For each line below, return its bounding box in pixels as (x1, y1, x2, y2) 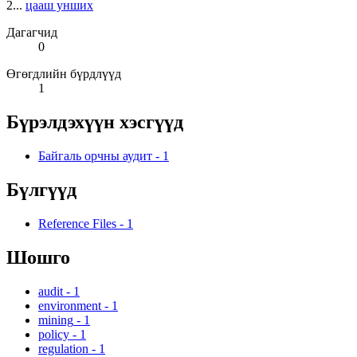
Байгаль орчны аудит (38, 149, 152, 163)
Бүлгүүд (6, 179, 76, 201)
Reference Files (38, 217, 116, 231)
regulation (38, 341, 88, 355)
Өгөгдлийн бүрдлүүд (6, 67, 121, 81)
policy (38, 327, 69, 341)
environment (38, 298, 101, 312)
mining (38, 312, 73, 327)
